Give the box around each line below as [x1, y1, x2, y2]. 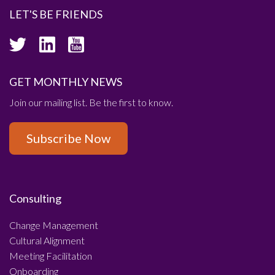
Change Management [9, 219, 98, 231]
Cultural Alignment [9, 234, 85, 246]
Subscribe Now [26, 130, 110, 145]
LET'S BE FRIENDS [9, 7, 103, 21]
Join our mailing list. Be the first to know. [9, 96, 173, 108]
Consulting [9, 191, 61, 205]
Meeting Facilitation [9, 249, 92, 261]
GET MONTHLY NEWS [9, 74, 122, 88]
